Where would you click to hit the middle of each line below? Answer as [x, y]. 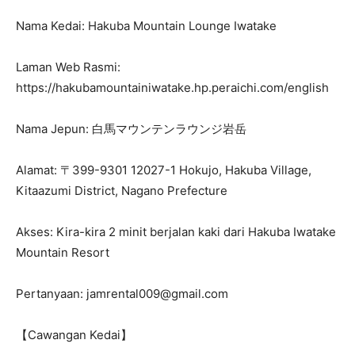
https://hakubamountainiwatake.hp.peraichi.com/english [172, 88]
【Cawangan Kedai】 [74, 335]
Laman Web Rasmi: [68, 67]
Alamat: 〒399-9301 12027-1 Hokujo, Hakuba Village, [164, 170]
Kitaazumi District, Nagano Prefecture [122, 191]
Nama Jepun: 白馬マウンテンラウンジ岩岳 [131, 129]
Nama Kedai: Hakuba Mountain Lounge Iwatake [146, 26]
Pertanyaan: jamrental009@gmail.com [122, 294]
